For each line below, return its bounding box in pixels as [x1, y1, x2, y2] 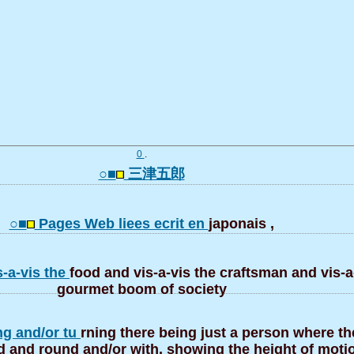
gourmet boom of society [56, 281, 227, 292]
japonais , [208, 216, 274, 232]
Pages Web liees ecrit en [34, 216, 209, 232]
